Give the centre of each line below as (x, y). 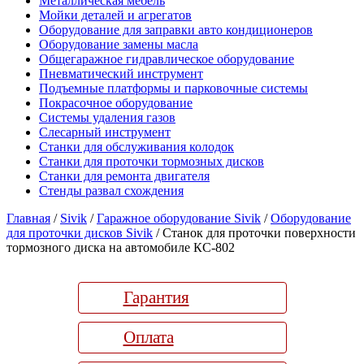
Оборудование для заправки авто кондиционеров (176, 30)
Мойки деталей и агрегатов (115, 15)
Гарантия (156, 297)
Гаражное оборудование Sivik (179, 218)
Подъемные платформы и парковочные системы (173, 88)
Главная (28, 218)
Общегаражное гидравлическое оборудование (167, 59)
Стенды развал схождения (111, 191)
